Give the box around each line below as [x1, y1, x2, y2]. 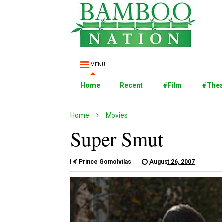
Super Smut [70, 125, 163, 152]
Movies [106, 111, 128, 119]
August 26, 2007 [149, 158, 195, 165]
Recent [120, 81, 143, 89]
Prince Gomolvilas [79, 158, 131, 165]
